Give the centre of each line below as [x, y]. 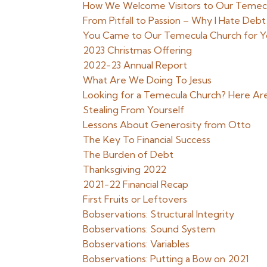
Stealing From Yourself [134, 110]
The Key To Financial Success [147, 139]
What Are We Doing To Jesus [148, 80]
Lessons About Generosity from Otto [167, 125]
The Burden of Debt [128, 154]
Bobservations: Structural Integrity [159, 214]
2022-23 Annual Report [135, 65]
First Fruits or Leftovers [135, 199]
